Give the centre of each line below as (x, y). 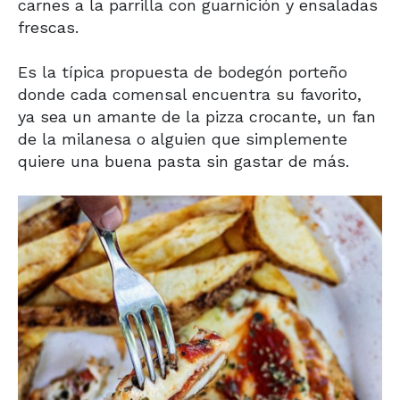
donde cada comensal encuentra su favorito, (190, 94)
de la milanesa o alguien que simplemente (183, 138)
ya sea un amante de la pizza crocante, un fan (197, 116)
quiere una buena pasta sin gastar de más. (183, 161)
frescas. (48, 27)
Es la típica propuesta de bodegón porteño (183, 71)
